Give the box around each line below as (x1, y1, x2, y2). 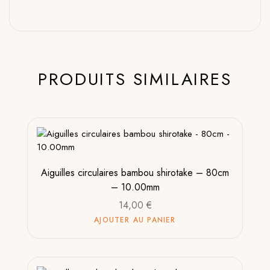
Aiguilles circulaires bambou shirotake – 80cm (41, 166, 229, 180)
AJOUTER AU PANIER (94, 215, 176, 225)
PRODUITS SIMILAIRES (38, 67, 232, 92)
